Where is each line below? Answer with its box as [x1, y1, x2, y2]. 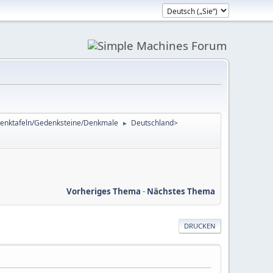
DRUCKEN [184, 221, 216, 230]
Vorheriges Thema [66, 185, 141, 197]
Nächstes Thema [147, 185, 215, 197]
